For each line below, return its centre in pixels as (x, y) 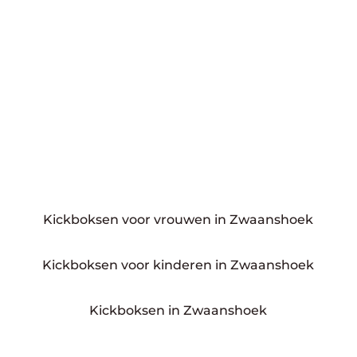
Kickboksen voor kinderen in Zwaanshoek (178, 265)
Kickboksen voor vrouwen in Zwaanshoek (178, 220)
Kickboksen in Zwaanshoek (178, 310)
